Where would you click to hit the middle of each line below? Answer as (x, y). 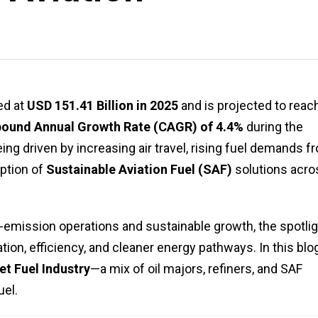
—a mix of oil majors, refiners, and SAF (196, 268)
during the (273, 126)
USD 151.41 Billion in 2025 (103, 105)
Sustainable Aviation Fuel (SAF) (139, 169)
